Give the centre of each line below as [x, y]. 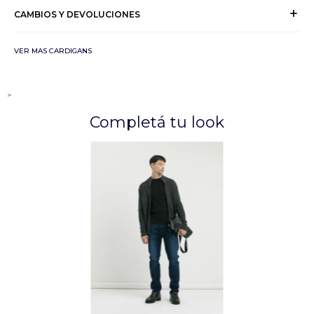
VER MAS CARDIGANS [53, 51]
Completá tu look [157, 123]
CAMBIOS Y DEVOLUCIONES [77, 14]
